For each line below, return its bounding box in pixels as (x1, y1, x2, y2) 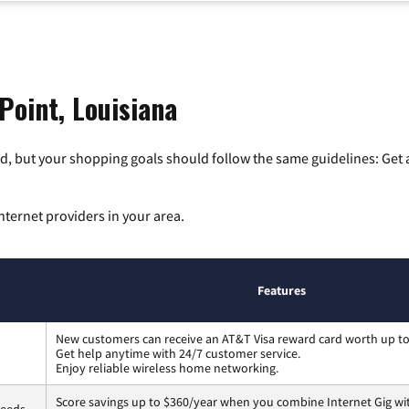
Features (257, 282, 306, 299)
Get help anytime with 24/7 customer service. (56, 345, 300, 362)
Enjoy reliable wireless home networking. (56, 360, 278, 377)
